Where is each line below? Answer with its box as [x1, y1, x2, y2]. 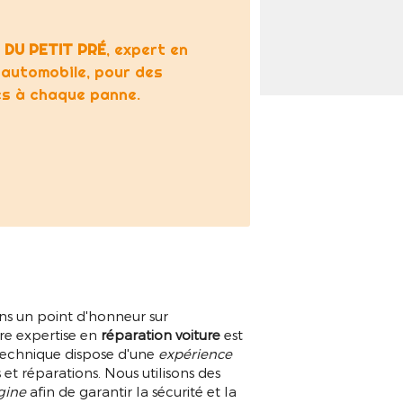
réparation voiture [101, 327, 221, 344]
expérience [158, 345, 233, 363]
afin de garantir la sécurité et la [26, 383, 237, 400]
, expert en [106, 40, 189, 59]
